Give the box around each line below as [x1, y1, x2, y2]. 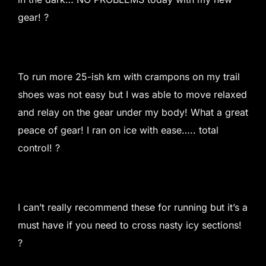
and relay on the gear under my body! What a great [18, 106, 248, 118]
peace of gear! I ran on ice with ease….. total [18, 124, 218, 136]
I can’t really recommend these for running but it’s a [18, 201, 248, 213]
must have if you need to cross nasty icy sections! [18, 219, 242, 231]
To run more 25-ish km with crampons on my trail [18, 71, 240, 83]
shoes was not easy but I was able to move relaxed [18, 88, 247, 100]
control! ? [18, 142, 60, 154]
